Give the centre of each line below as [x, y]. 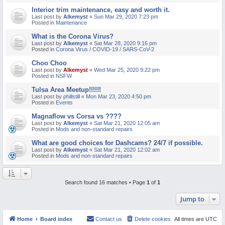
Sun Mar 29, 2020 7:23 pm [126, 16]
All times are [190, 219]
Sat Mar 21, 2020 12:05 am [127, 123]
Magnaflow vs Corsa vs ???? [77, 116]
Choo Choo [49, 63]
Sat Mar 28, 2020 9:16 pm [125, 43]
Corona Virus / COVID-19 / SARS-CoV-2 [105, 49]
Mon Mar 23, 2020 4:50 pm [119, 96]
